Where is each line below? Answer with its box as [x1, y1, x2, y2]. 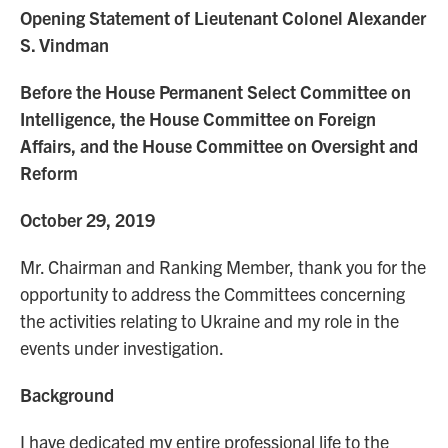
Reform [20, 161, 78, 184]
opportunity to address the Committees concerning [20, 282, 405, 305]
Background [20, 383, 114, 406]
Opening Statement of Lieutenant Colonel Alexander [20, 6, 426, 29]
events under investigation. [20, 336, 224, 359]
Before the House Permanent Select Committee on [20, 80, 411, 103]
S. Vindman [20, 33, 109, 56]
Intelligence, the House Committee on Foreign [20, 107, 376, 130]
